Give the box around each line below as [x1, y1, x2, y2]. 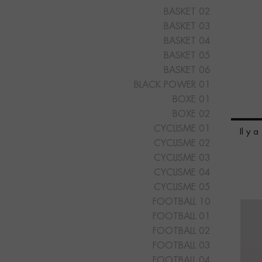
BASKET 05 [163, 51, 211, 61]
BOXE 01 [172, 95, 211, 105]
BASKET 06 [163, 65, 211, 75]
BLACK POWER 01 [133, 80, 211, 90]
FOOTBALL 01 [152, 212, 211, 222]
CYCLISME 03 [153, 153, 211, 163]
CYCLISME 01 [153, 124, 211, 134]
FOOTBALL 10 [152, 197, 211, 207]
